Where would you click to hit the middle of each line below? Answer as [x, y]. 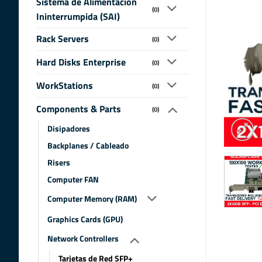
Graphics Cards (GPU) [85, 219]
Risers [59, 162]
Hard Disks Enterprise [81, 62]
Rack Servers [63, 39]
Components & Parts [79, 108]
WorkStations [65, 86]
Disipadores [69, 128]
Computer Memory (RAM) [92, 199]
